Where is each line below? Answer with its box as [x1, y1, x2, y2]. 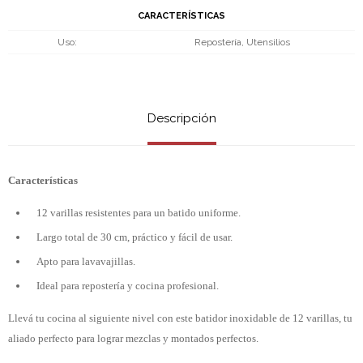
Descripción [147, 110, 216, 126]
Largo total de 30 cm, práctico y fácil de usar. [36, 230, 233, 243]
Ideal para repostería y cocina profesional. [36, 279, 219, 292]
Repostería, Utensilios [194, 36, 290, 48]
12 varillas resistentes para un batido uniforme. [36, 206, 241, 219]
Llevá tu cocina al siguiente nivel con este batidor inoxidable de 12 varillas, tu [8, 311, 352, 324]
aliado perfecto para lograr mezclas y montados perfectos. [8, 331, 258, 344]
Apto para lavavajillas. [36, 254, 135, 267]
